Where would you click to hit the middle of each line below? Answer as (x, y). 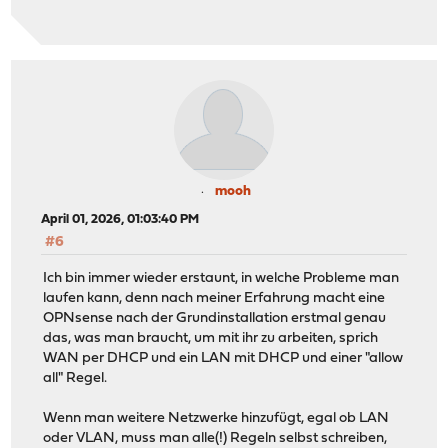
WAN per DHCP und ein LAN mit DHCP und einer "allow (223, 359)
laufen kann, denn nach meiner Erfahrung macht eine (214, 299)
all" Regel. (75, 379)
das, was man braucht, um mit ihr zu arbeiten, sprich (211, 339)
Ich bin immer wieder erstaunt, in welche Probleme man (221, 279)
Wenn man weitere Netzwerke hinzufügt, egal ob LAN (216, 419)
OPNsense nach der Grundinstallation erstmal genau (215, 319)
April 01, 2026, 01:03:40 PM (120, 220)
